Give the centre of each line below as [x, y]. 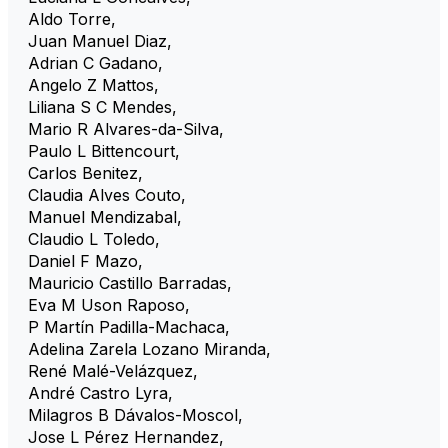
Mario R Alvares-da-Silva [123, 128]
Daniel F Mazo [83, 260]
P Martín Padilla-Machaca [126, 326]
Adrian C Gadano [93, 62]
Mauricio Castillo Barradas [127, 282]
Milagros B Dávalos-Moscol [133, 414]
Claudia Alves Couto [104, 194]
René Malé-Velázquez [110, 370]
